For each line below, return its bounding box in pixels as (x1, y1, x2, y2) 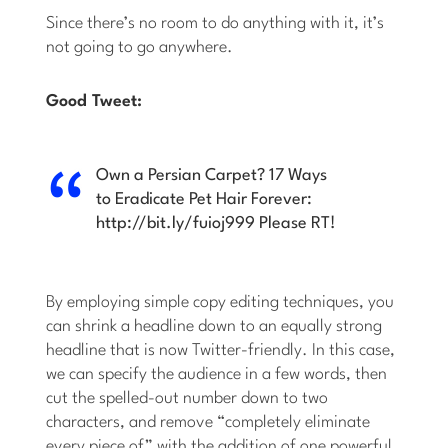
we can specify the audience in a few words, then (46, 366, 388, 384)
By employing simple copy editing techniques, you (46, 294, 395, 312)
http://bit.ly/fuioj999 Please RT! (96, 215, 337, 233)
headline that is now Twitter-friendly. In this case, (46, 342, 396, 360)
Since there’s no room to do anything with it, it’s (46, 15, 385, 33)
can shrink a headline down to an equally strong (46, 318, 383, 336)
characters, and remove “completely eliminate (46, 414, 371, 432)
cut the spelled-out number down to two (46, 390, 329, 408)
